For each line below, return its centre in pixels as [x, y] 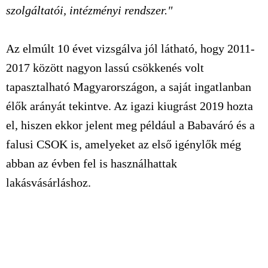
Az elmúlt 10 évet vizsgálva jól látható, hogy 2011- [130, 48]
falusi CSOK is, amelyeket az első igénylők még [124, 144]
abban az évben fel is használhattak [92, 163]
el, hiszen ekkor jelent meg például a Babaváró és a [130, 125]
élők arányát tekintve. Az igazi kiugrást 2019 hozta [130, 106]
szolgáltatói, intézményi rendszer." [89, 10]
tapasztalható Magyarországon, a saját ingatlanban [129, 87]
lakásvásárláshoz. [48, 182]
